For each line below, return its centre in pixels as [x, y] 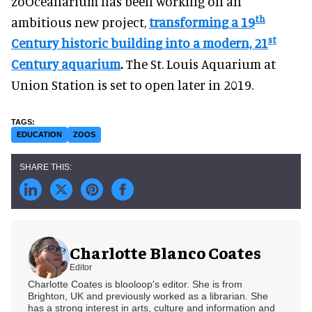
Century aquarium [66, 63]
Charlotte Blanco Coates [165, 252]
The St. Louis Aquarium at [199, 63]
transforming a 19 [202, 22]
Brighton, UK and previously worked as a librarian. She [148, 296]
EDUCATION [39, 134]
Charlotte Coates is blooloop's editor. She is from [135, 284]
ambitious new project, [80, 22]
